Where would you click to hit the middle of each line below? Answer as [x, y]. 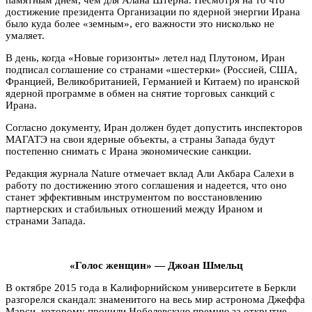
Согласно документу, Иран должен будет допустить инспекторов [154, 127]
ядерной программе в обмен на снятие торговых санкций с [140, 93]
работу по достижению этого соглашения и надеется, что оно [146, 185]
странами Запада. [46, 220]
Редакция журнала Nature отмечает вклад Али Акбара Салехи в [150, 173]
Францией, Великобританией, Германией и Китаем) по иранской [153, 81]
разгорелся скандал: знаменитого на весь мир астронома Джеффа [155, 299]
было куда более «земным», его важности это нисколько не [140, 23]
